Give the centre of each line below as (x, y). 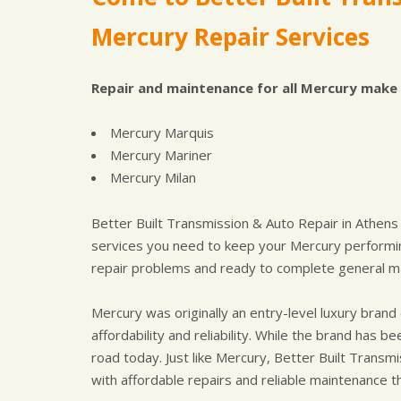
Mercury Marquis (162, 133)
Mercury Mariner (161, 155)
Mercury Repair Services (230, 37)
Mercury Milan (153, 178)
